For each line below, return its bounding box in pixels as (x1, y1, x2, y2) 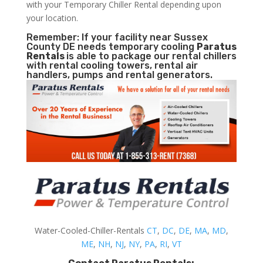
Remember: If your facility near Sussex (26, 31, 208, 43)
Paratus (196, 41, 237, 52)
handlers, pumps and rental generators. (26, 69, 213, 80)
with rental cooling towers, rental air (26, 59, 198, 71)
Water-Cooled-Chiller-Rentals (34, 225, 147, 237)
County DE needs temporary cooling (26, 41, 197, 52)
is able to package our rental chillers (66, 50, 237, 62)
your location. (26, 12, 78, 23)
